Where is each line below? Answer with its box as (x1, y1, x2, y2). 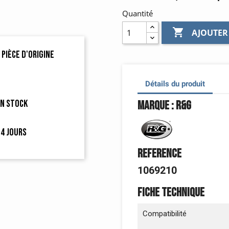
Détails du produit (145, 79, 205, 88)
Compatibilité (143, 209, 187, 219)
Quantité (122, 8, 153, 19)
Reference (138, 146, 181, 162)
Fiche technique (138, 185, 204, 200)
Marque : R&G (138, 98, 191, 113)
